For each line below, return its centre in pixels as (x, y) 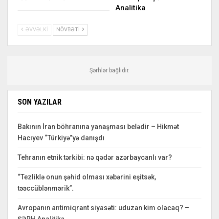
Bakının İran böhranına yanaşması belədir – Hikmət (98, 127)
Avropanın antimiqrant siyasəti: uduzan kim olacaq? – (103, 208)
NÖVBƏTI (69, 30)
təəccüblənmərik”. (46, 188)
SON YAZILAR (40, 102)
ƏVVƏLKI (36, 30)
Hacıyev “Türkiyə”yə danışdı (61, 138)
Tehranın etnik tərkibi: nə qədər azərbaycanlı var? (95, 158)
